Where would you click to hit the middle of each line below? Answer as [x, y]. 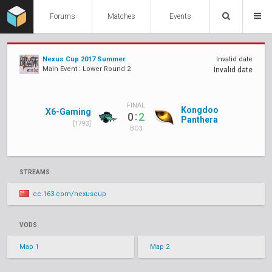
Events [181, 16]
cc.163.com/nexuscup [70, 194]
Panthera [199, 120]
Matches [122, 16]
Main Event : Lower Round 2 [87, 69]
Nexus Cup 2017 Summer [84, 59]
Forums [63, 16]
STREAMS [35, 172]
